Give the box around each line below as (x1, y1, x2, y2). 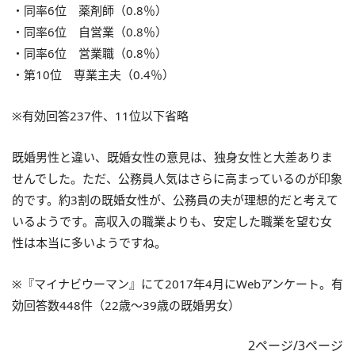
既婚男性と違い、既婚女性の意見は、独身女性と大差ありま (12, 148, 333, 165)
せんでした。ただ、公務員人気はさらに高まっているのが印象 (12, 170, 342, 186)
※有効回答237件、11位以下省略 (12, 107, 189, 124)
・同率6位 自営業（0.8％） (12, 23, 167, 40)
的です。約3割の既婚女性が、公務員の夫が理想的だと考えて (12, 191, 338, 208)
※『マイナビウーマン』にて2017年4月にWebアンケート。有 (12, 275, 343, 292)
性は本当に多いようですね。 (12, 234, 166, 250)
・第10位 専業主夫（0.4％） (12, 66, 174, 82)
